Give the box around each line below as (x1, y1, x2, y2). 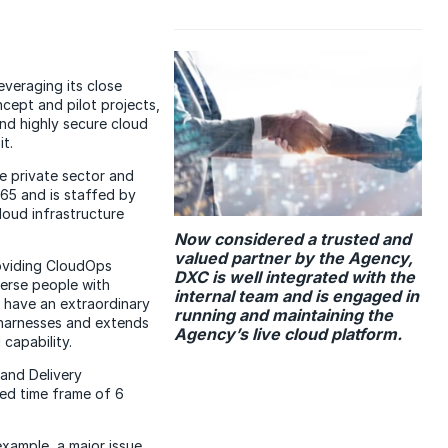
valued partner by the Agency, (174, 248, 414, 269)
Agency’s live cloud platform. (174, 324, 403, 345)
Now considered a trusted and (174, 229, 412, 250)
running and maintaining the (174, 305, 394, 326)
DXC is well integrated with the (174, 267, 416, 288)
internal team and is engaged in (174, 286, 420, 307)
